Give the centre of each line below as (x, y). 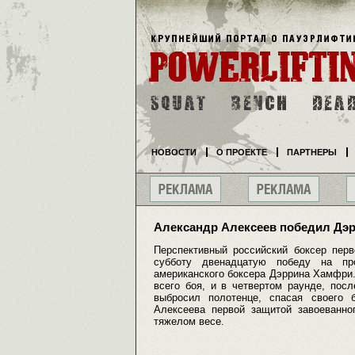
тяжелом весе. (189, 322)
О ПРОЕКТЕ (242, 152)
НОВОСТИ (174, 152)
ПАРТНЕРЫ (312, 152)
